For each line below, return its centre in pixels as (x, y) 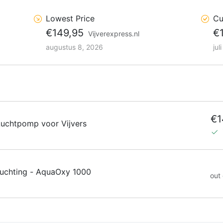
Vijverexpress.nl (114, 33)
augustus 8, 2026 (74, 47)
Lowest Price (70, 18)
